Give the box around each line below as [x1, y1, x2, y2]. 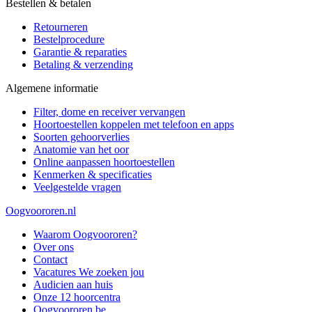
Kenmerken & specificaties [33, 169, 152, 181]
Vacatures [33, 266, 79, 279]
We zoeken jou [79, 266, 144, 279]
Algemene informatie [6, 82, 98, 95]
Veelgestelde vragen [33, 181, 121, 194]
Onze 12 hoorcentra [33, 291, 120, 304]
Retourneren [33, 21, 88, 33]
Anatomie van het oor [33, 143, 129, 156]
